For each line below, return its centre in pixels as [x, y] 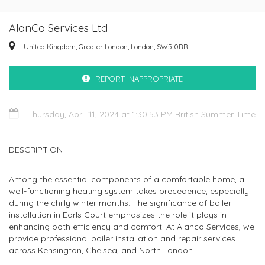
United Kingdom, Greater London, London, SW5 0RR [106, 46]
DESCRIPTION [36, 150]
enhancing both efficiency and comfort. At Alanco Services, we [132, 227]
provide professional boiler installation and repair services [122, 238]
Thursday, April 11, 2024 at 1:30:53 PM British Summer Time [140, 114]
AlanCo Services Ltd [58, 28]
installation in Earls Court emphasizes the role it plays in [118, 215]
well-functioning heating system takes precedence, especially [129, 191]
